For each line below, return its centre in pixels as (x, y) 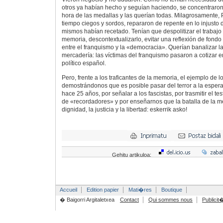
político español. (84, 63)
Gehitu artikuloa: (132, 155)
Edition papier (103, 190)
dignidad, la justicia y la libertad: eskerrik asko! (124, 109)
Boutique (171, 190)
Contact (129, 200)
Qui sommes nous (170, 200)
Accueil (68, 190)
